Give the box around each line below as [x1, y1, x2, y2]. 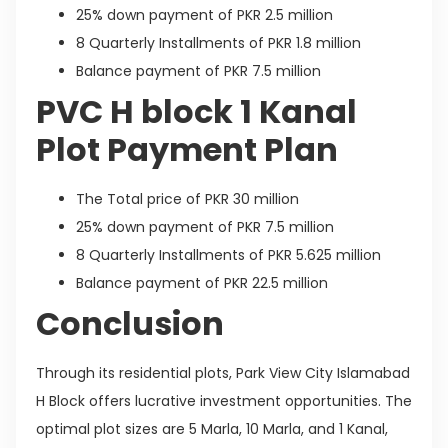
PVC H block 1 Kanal [36, 89, 357, 135]
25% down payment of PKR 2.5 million [76, 5, 333, 26]
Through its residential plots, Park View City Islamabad [36, 363, 410, 384]
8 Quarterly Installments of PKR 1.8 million [76, 33, 361, 54]
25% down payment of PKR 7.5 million [76, 217, 334, 238]
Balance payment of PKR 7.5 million [76, 61, 321, 82]
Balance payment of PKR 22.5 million [76, 273, 328, 294]
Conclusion [36, 301, 224, 347]
